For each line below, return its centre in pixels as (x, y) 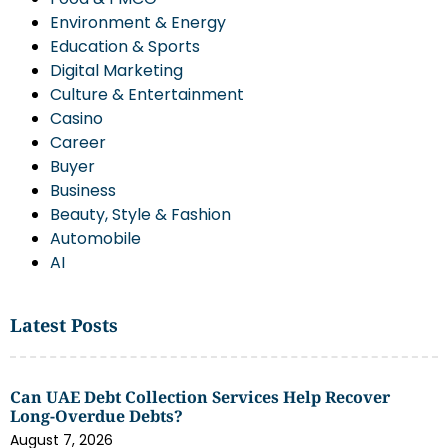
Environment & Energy (138, 23)
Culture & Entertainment (147, 95)
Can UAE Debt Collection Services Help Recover (200, 397)
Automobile (95, 239)
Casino (76, 119)
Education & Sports (125, 47)
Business (83, 191)
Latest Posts (64, 325)
